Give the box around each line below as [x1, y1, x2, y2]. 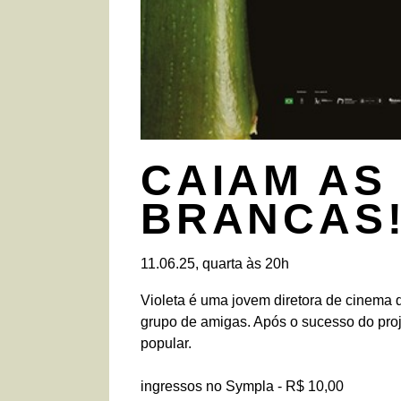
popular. [141, 336, 192, 352]
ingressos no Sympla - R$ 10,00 [141, 379, 344, 395]
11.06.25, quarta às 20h [141, 256, 289, 272]
